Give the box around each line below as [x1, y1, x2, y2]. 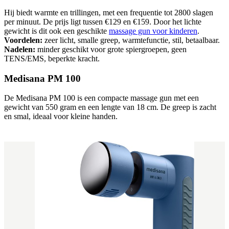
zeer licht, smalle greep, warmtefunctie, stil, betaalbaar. [42, 36, 220, 44]
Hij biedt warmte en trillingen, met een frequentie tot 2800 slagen [4, 8, 213, 17]
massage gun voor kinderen [109, 27, 197, 35]
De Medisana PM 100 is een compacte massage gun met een [4, 94, 199, 103]
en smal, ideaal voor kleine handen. [4, 112, 118, 121]
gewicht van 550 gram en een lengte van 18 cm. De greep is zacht [4, 103, 216, 112]
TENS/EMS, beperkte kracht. [4, 54, 100, 63]
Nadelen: [4, 45, 35, 54]
